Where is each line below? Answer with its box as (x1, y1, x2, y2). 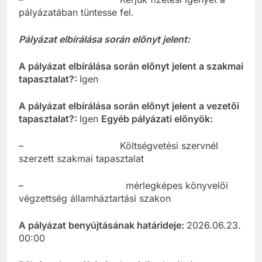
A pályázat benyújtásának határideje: (19, 219, 187, 232)
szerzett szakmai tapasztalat (19, 153, 144, 165)
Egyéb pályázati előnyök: (101, 113, 213, 125)
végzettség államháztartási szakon (19, 192, 171, 205)
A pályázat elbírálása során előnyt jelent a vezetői (19, 100, 239, 112)
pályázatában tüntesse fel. (19, 6, 134, 19)
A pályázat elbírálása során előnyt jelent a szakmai (19, 60, 243, 73)
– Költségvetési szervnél (19, 140, 218, 152)
